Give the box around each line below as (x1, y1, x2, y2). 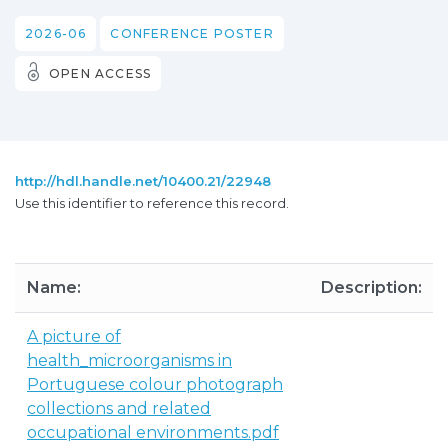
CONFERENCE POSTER (110, 26, 274, 41)
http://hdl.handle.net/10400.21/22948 (15, 173, 271, 189)
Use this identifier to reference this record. (15, 195, 289, 211)
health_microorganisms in (27, 351, 232, 370)
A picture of (27, 327, 121, 346)
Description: (321, 278, 422, 297)
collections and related (27, 399, 211, 418)
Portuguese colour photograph (27, 375, 283, 394)
